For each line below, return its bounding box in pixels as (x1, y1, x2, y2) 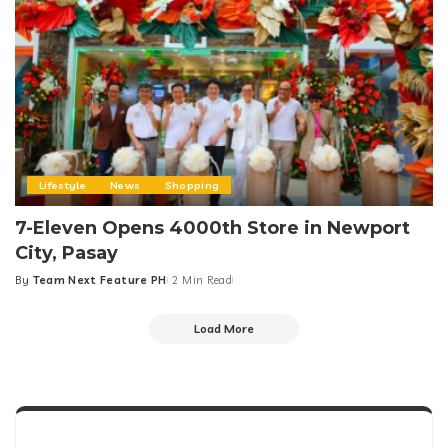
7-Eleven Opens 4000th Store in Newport (15, 216, 410, 239)
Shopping (164, 177, 220, 192)
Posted (14, 280, 57, 294)
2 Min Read (171, 272, 233, 287)
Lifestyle (39, 177, 87, 192)
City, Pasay (15, 241, 118, 264)
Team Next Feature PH (32, 272, 167, 287)
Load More (194, 320, 254, 336)
